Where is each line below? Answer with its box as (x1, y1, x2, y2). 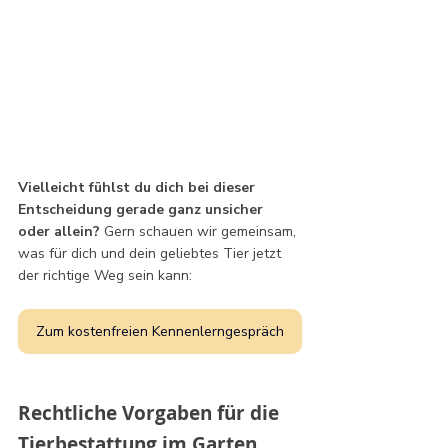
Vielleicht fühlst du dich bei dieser (18, 177, 259, 197)
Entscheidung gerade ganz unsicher (18, 199, 267, 219)
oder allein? (18, 221, 100, 241)
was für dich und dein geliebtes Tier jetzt (18, 243, 285, 263)
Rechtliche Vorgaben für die (18, 399, 284, 426)
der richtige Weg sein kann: (18, 265, 192, 285)
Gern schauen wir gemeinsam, (100, 221, 300, 241)
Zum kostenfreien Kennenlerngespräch (36, 321, 284, 341)
